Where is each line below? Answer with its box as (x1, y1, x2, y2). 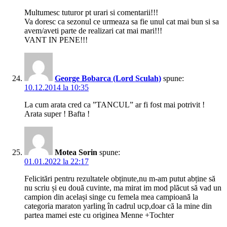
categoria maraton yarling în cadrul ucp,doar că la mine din (24, 202, 212, 211)
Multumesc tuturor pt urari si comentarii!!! (24, 8, 158, 17)
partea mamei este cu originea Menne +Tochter (24, 211, 174, 220)
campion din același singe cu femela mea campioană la (24, 193, 198, 202)
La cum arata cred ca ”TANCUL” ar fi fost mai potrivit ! (24, 100, 205, 109)
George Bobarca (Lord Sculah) (55, 74, 161, 83)
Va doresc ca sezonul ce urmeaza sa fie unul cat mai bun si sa (24, 17, 219, 26)
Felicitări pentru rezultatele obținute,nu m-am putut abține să (24, 174, 215, 183)
